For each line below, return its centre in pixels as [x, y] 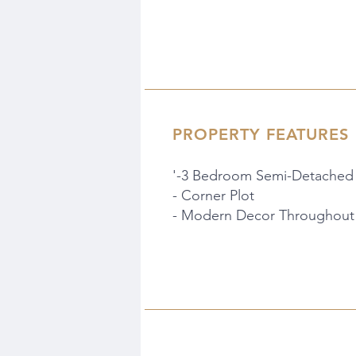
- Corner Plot [213, 195]
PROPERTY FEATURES [261, 134]
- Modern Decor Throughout [263, 215]
